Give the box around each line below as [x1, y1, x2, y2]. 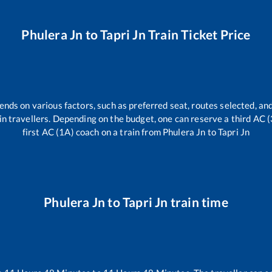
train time [168, 194, 228, 210]
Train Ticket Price [145, 26, 251, 42]
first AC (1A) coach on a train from [22, 126, 163, 137]
